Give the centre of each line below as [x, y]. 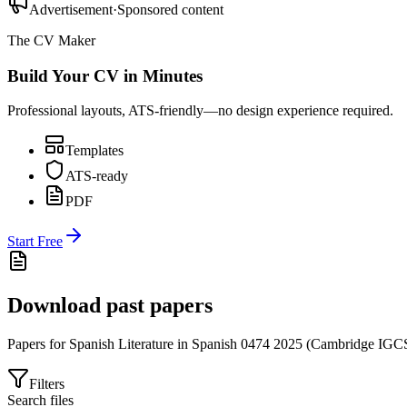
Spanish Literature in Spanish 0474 [169, 344]
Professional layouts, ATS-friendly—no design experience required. [200, 111]
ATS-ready [97, 176]
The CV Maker [51, 40]
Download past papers [110, 306]
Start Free [35, 242]
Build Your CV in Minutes [105, 75]
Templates [94, 151]
